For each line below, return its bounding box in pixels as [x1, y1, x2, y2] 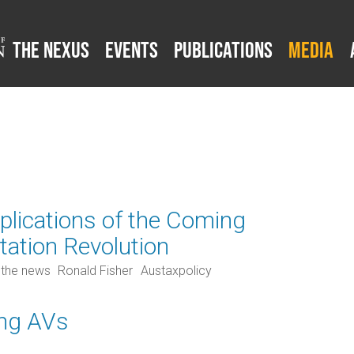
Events [104, 36, 158, 62]
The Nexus [12, 36, 89, 62]
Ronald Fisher [58, 262, 134, 278]
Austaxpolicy [140, 262, 212, 278]
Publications [174, 36, 273, 62]
